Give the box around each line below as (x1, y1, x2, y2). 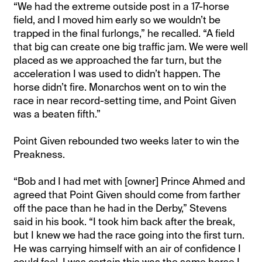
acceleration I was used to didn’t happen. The (13, 67, 221, 80)
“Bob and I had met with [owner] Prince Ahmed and (13, 174, 246, 188)
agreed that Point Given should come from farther (13, 188, 241, 201)
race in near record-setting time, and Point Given (13, 94, 237, 107)
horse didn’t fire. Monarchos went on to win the (13, 80, 227, 94)
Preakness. (13, 147, 65, 161)
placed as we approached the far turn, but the (13, 53, 222, 67)
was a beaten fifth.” (13, 107, 101, 120)
